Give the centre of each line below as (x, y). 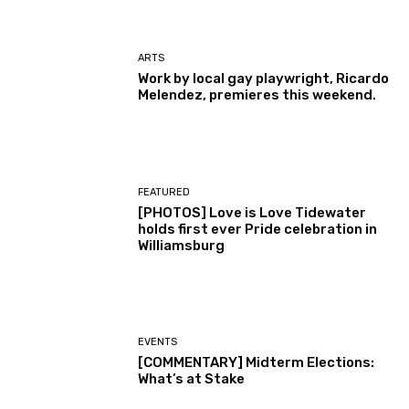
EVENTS (158, 342)
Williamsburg (182, 245)
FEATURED (164, 192)
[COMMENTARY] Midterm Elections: (257, 363)
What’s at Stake (192, 379)
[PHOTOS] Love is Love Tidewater (252, 212)
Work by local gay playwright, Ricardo (264, 79)
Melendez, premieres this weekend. (257, 95)
